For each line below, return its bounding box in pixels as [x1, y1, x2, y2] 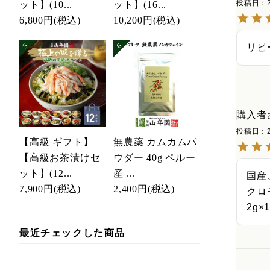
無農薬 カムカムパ [113, 137, 198, 148]
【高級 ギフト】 [19, 137, 93, 148]
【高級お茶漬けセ [19, 152, 101, 163]
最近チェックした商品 [19, 228, 125, 239]
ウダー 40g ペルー [113, 152, 196, 163]
